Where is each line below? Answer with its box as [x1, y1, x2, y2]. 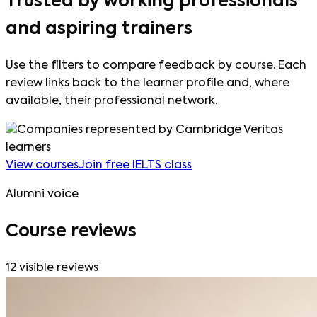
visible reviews [16, 262, 98, 274]
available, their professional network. [6, 95, 217, 107]
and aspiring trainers [6, 20, 192, 38]
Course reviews [6, 222, 137, 240]
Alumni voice [6, 188, 79, 200]
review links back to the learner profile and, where [6, 77, 289, 89]
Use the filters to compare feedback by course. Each [6, 59, 306, 71]
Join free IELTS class [79, 159, 192, 171]
